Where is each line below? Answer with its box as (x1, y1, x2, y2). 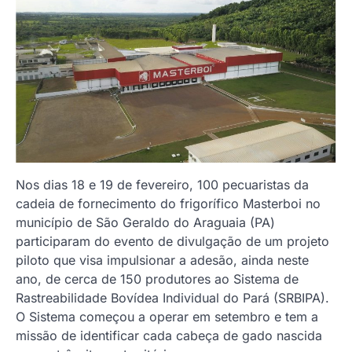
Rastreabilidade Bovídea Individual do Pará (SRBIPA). (16, 289, 329, 306)
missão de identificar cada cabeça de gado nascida (16, 327, 322, 343)
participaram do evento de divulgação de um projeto (16, 233, 329, 249)
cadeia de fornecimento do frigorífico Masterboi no (16, 195, 321, 211)
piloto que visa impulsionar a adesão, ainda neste (16, 251, 309, 268)
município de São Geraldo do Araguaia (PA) (16, 214, 275, 230)
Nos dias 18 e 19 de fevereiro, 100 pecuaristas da (16, 176, 309, 192)
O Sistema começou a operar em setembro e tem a (16, 308, 318, 324)
